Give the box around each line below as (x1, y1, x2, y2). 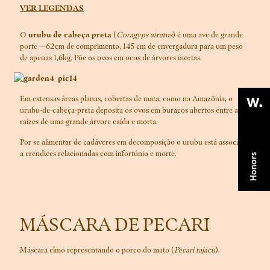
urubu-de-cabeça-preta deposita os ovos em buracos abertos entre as (20, 105, 241, 116)
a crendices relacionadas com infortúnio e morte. (20, 148, 177, 159)
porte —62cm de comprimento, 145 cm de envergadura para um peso (20, 41, 243, 52)
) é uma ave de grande (172, 30, 243, 40)
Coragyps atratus (116, 30, 172, 40)
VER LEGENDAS (20, 3, 84, 14)
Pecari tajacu (174, 244, 215, 255)
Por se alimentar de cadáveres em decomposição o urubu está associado (20, 137, 250, 148)
